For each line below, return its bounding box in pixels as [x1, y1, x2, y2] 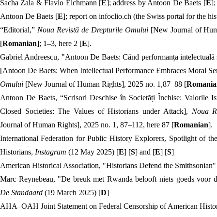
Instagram [35, 148, 68, 156]
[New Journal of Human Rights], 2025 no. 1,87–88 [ [25, 80, 186, 88]
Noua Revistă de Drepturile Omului [37, 26, 151, 34]
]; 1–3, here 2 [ [37, 39, 82, 47]
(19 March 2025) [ [45, 188, 101, 197]
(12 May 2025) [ [68, 148, 119, 156]
